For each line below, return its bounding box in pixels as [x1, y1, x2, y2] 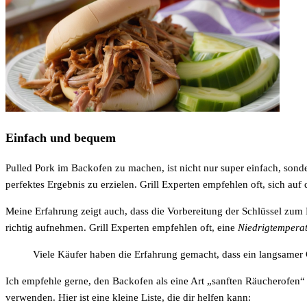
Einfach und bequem [5, 131, 116, 145]
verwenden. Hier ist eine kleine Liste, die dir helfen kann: [5, 291, 251, 303]
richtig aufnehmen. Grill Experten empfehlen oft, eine [5, 221, 238, 233]
